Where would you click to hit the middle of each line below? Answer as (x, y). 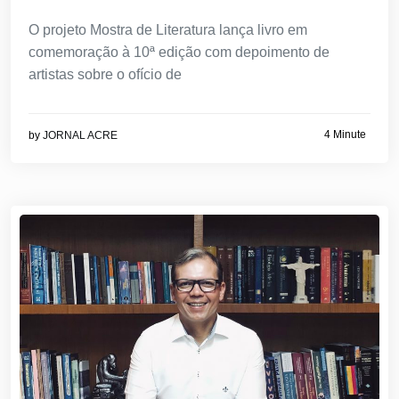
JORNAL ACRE (80, 136)
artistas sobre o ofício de (105, 75)
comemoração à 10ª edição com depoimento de (179, 53)
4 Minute (345, 134)
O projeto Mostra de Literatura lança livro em (168, 30)
